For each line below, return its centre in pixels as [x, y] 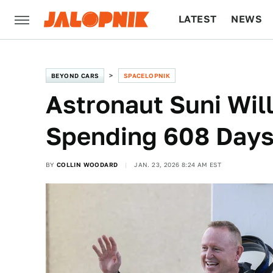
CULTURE [202, 58]
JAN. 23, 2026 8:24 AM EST [178, 165]
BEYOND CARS [75, 76]
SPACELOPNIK [147, 76]
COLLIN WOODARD [87, 165]
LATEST [198, 19]
